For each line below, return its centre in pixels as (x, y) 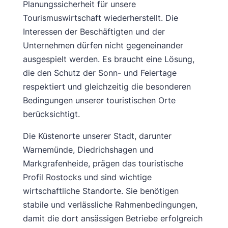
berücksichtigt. (51, 114)
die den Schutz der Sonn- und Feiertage (99, 73)
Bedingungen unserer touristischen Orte (99, 100)
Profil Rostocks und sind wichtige (87, 177)
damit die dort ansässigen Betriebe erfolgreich (112, 218)
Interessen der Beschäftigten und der (94, 32)
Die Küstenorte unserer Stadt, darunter (97, 136)
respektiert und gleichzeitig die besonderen (107, 87)
